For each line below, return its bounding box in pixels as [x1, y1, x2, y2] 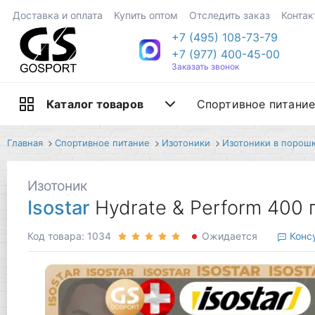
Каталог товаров [46, 97, 143, 112]
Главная [7, 137, 43, 149]
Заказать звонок [171, 61, 239, 72]
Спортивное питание [54, 137, 150, 149]
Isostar [27, 196, 89, 220]
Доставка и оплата [13, 8, 103, 21]
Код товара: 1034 [27, 230, 111, 243]
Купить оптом [114, 8, 178, 21]
